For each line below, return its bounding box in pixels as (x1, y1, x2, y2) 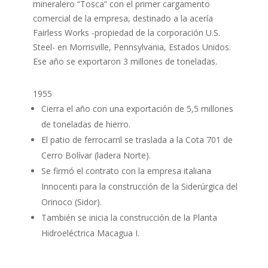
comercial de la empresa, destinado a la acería (32, 13, 213, 24)
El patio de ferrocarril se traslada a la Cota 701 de (41, 134, 233, 145)
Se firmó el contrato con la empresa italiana (41, 165, 211, 176)
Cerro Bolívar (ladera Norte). (41, 150, 151, 161)
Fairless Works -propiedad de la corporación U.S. (32, 27, 220, 38)
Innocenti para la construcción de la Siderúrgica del (41, 181, 237, 192)
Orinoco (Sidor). (41, 196, 102, 208)
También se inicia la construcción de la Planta (41, 212, 217, 223)
